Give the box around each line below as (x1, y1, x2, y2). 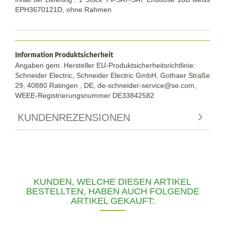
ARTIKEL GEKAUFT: (70, 195, 155, 206)
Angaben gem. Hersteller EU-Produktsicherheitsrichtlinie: (15, 61, 195, 69)
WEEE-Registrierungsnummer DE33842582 (15, 91, 154, 99)
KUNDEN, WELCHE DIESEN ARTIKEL (34, 176, 191, 187)
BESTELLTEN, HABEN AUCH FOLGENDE (26, 186, 199, 196)
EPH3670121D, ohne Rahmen (15, 5, 111, 14)
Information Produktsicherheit (15, 50, 113, 59)
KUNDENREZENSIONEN (18, 111, 130, 123)
